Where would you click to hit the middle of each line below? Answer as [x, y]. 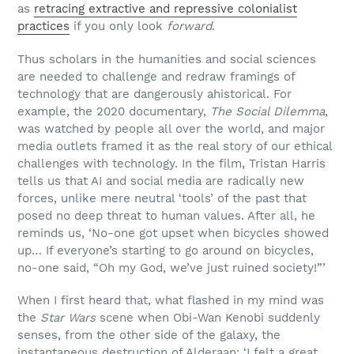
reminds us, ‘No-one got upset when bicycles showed [173, 233]
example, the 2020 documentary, [114, 111]
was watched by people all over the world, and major [171, 128]
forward [189, 26]
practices [43, 26]
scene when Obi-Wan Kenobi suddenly [208, 318]
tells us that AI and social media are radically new [161, 181]
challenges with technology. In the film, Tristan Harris [171, 163]
